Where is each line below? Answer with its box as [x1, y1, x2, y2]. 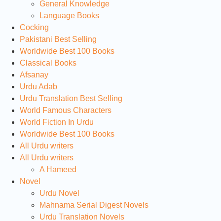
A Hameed [39, 165, 76, 174]
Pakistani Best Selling [20, 35, 97, 43]
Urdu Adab [20, 82, 57, 91]
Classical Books [20, 58, 76, 67]
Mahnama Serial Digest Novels [39, 200, 148, 209]
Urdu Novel [39, 188, 79, 197]
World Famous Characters [20, 106, 111, 114]
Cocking [20, 23, 49, 32]
